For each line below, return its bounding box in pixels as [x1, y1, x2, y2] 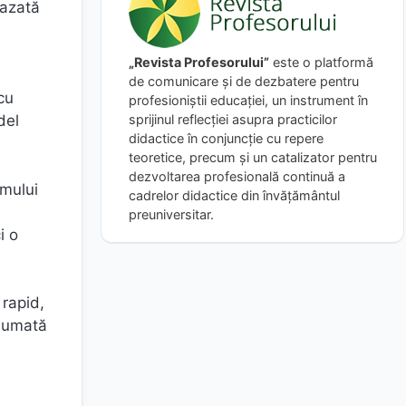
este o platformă [269, 53, 373, 70]
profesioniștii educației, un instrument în [129, 92, 368, 108]
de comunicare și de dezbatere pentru [129, 72, 359, 89]
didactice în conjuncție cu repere [129, 130, 324, 146]
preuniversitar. [129, 206, 214, 222]
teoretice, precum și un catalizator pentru [129, 149, 377, 165]
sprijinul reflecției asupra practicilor [129, 111, 337, 127]
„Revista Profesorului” [129, 53, 269, 70]
